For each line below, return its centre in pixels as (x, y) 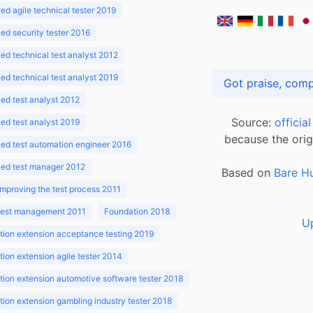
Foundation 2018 (137, 211)
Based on (248, 173)
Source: (253, 122)
